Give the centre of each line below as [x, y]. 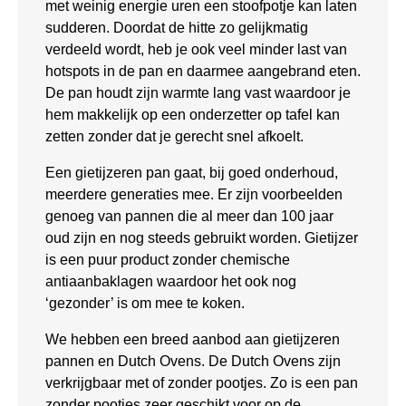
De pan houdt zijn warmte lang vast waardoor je [198, 93]
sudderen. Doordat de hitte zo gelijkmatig [177, 28]
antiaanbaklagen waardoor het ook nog [171, 282]
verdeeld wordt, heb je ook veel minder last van [196, 50]
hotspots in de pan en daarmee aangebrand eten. [203, 72]
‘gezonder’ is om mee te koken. [145, 304]
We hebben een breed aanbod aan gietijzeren [193, 340]
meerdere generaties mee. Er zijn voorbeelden [194, 195]
